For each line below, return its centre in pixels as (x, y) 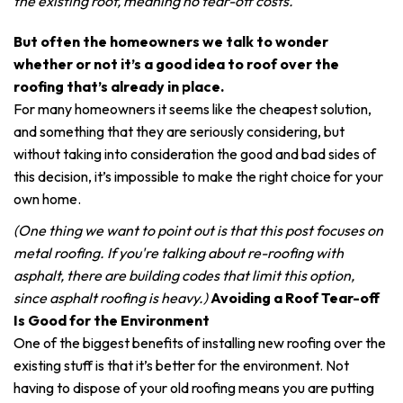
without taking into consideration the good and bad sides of (195, 154)
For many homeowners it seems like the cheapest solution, (193, 109)
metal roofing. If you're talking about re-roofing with (179, 253)
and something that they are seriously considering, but (179, 131)
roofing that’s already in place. (119, 86)
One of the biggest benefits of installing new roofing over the (200, 343)
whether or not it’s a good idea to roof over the (176, 64)
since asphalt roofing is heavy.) (111, 298)
